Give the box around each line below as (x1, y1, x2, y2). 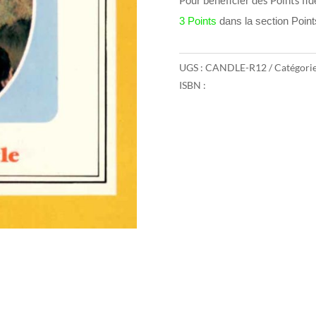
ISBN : (178, 79, 206, 92)
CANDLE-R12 (205, 61, 267, 73)
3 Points (178, 14, 217, 27)
